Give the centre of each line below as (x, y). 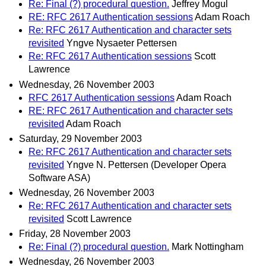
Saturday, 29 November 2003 (80, 138)
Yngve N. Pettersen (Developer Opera (146, 164)
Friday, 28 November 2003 (75, 234)
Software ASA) (59, 178)
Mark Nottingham (208, 247)
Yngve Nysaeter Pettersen (122, 43)
